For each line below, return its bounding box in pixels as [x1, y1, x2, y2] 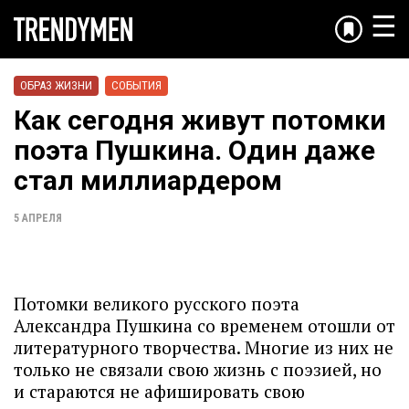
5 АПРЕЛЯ [14, 212, 62, 225]
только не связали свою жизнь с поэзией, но [14, 358, 382, 381]
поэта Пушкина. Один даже [14, 134, 375, 166]
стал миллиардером [14, 164, 282, 196]
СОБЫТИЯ [111, 79, 162, 92]
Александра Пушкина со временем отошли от [14, 314, 395, 337]
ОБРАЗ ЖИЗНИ [20, 79, 92, 92]
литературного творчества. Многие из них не [14, 336, 393, 359]
